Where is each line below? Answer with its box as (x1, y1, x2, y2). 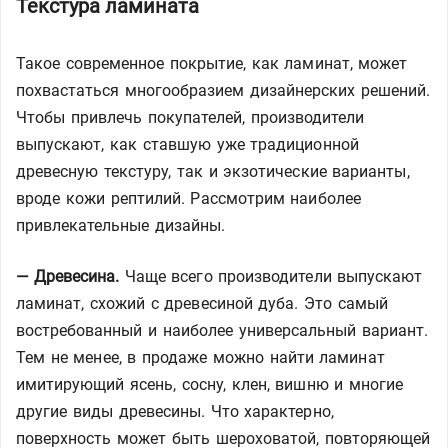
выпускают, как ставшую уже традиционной (16, 135, 359, 154)
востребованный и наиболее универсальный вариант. (16, 321, 428, 340)
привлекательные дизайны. (16, 216, 226, 235)
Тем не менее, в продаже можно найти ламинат (16, 348, 385, 367)
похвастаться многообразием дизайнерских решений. (16, 81, 431, 100)
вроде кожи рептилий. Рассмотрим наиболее (16, 189, 361, 208)
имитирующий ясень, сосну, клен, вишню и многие (16, 375, 404, 394)
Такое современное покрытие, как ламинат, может (16, 54, 408, 73)
